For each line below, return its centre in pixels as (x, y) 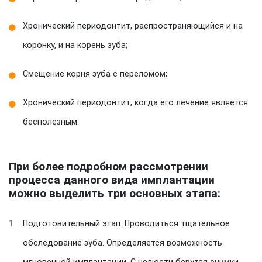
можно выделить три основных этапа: (115, 193)
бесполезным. (51, 122)
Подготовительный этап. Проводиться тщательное (126, 224)
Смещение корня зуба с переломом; (95, 74)
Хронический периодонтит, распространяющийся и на (133, 26)
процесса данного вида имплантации (112, 180)
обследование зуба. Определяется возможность (123, 243)
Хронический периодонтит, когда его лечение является (135, 103)
